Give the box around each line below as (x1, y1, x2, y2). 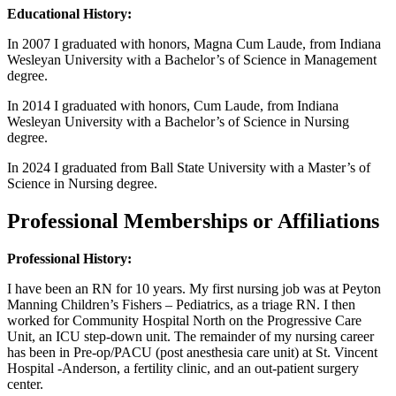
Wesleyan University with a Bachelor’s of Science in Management (7, 52, 377, 68)
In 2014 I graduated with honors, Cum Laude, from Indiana (7, 98, 339, 114)
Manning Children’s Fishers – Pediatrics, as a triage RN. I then (7, 297, 355, 313)
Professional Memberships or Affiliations (7, 209, 379, 233)
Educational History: (7, 6, 132, 22)
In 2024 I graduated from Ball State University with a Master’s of (7, 160, 370, 176)
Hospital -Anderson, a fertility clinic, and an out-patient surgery (7, 361, 359, 377)
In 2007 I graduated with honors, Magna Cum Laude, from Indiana (7, 36, 381, 52)
